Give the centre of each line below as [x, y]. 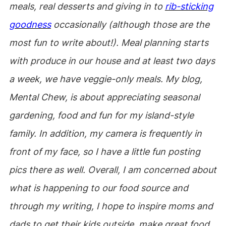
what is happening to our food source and [98, 188]
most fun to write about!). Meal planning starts [108, 43]
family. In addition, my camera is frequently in [105, 133]
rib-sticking [189, 6]
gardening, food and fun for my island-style [101, 115]
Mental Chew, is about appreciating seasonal [104, 97]
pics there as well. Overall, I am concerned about [112, 170]
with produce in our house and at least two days [112, 61]
